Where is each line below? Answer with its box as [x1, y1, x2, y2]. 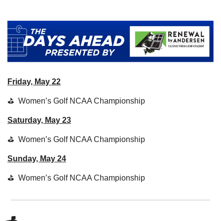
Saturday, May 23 [7, 115, 71, 124]
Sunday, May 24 [7, 154, 66, 163]
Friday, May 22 [7, 77, 61, 86]
